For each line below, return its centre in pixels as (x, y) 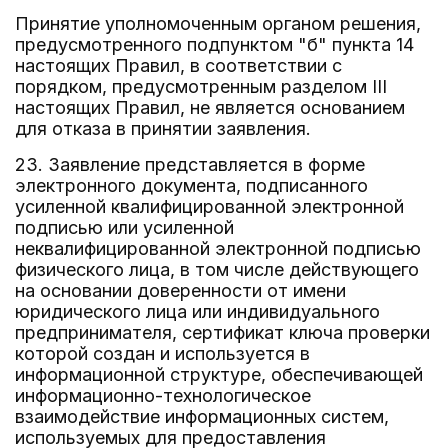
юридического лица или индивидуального (197, 311)
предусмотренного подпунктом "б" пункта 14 (214, 44)
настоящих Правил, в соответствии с (178, 65)
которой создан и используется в (162, 353)
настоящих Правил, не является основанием (210, 107)
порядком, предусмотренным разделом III (201, 86)
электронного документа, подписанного (191, 185)
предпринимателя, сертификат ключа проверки (222, 332)
